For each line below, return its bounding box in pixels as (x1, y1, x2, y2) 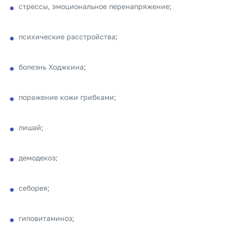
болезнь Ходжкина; (19, 63, 86, 71)
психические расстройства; (19, 32, 118, 41)
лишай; (19, 123, 43, 132)
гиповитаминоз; (19, 214, 74, 222)
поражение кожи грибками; (19, 93, 116, 101)
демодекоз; (19, 153, 58, 162)
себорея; (19, 184, 49, 192)
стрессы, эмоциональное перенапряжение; (19, 2, 172, 11)
